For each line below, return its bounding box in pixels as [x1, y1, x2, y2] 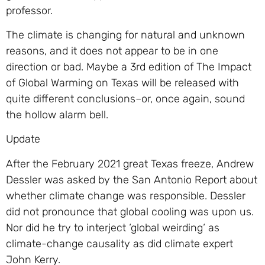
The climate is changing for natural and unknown [6, 28, 245, 41]
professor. [6, 4, 53, 17]
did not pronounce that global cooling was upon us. [6, 205, 254, 218]
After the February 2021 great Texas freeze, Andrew [6, 157, 254, 170]
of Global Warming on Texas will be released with [6, 76, 239, 89]
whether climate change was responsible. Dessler [6, 189, 245, 202]
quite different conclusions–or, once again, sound [6, 92, 245, 105]
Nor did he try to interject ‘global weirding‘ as [6, 221, 219, 234]
